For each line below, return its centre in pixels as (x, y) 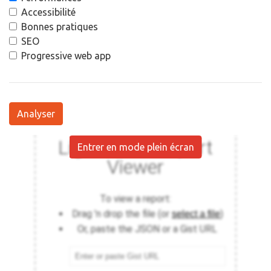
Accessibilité (48, 12)
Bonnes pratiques (60, 27)
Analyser (36, 114)
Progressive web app (66, 56)
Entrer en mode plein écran (135, 147)
